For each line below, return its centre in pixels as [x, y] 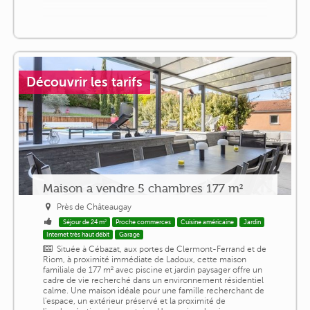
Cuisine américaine [208, 222]
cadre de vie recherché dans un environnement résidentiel [153, 280]
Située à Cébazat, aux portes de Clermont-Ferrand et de [162, 249]
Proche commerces [144, 222]
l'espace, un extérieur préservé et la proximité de [134, 301]
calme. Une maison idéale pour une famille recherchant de [153, 290]
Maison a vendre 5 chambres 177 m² [143, 188]
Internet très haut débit [78, 234]
